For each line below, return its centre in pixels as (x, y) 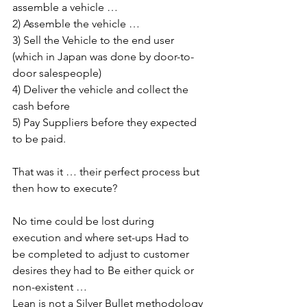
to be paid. (39, 139)
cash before (42, 106)
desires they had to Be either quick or (105, 271)
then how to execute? (65, 188)
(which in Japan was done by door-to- (103, 57)
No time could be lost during (85, 221)
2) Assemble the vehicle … (77, 24)
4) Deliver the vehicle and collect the (102, 90)
